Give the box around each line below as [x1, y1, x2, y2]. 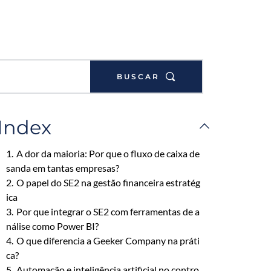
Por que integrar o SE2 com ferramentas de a [16, 206, 200, 217]
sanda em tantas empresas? [5, 162, 119, 174]
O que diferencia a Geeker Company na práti [16, 235, 200, 246]
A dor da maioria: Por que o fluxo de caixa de [16, 148, 200, 159]
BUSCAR [117, 72, 160, 81]
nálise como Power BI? [5, 220, 99, 232]
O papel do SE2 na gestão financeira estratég [16, 177, 200, 188]
